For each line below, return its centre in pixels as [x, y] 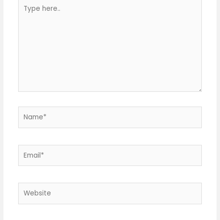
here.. [27, 13]
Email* [28, 149]
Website [31, 188]
